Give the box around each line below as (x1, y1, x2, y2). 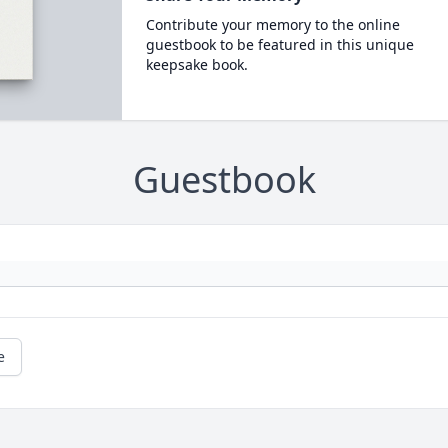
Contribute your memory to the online (145, 15, 400, 34)
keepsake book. (145, 55, 248, 74)
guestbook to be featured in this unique (145, 35, 414, 54)
